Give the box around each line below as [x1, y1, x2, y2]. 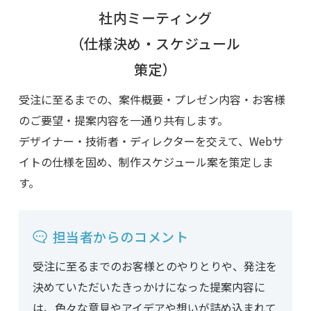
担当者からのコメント [52, 227, 189, 246]
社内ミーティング [99, 8, 212, 28]
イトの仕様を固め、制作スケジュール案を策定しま [18, 153, 274, 171]
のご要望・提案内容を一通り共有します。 [18, 112, 228, 129]
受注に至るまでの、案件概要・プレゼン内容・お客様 [18, 91, 285, 108]
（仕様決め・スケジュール [69, 33, 242, 54]
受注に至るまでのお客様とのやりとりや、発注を [32, 258, 277, 275]
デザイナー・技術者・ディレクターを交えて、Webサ [18, 133, 283, 150]
